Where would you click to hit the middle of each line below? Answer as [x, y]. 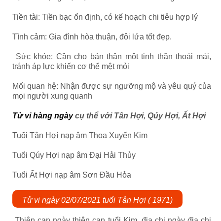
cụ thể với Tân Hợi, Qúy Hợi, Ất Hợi [139, 116]
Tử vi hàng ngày [43, 116]
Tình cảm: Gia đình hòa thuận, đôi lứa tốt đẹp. [92, 37]
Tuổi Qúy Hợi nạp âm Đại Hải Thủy [74, 155]
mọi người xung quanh [52, 96]
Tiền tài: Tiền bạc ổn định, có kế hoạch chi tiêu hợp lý [105, 17]
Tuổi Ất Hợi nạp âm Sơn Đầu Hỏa [72, 175]
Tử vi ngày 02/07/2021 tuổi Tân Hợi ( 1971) [97, 200]
